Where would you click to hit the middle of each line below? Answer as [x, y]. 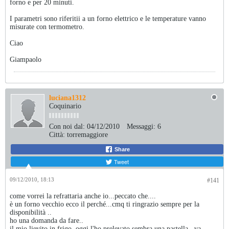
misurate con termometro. [47, 27]
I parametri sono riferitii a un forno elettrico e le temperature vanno [108, 19]
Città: [57, 135]
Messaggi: [141, 127]
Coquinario [65, 106]
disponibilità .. [31, 212]
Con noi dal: [67, 127]
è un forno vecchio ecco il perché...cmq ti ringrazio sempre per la [105, 204]
